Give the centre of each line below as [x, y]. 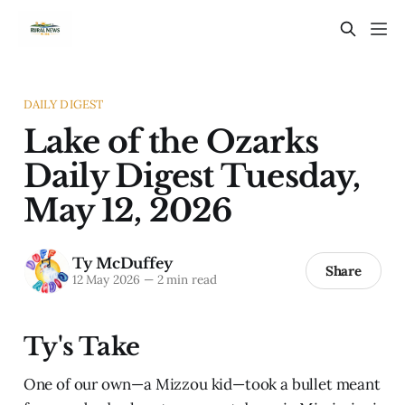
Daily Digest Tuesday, [192, 175]
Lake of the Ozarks [171, 141]
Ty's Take [81, 346]
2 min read [185, 280]
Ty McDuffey [122, 264]
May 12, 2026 [127, 210]
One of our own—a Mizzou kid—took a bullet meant [202, 384]
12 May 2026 [106, 280]
